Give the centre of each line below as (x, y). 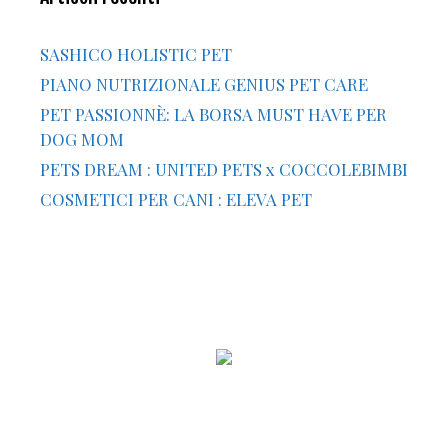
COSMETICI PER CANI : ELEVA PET (176, 198)
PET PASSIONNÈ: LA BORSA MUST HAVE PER (213, 113)
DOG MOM (82, 138)
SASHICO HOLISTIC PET (136, 53)
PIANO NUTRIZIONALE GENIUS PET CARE (204, 83)
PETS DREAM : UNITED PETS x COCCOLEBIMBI (224, 168)
